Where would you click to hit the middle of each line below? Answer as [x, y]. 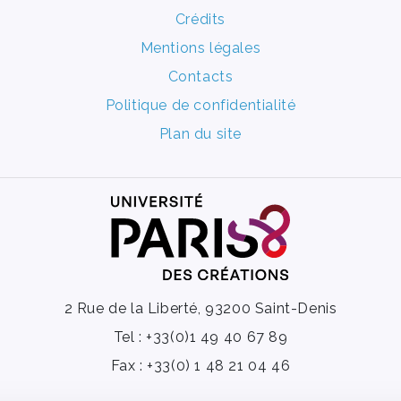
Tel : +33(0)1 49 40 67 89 [200, 337]
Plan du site [200, 134]
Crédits [200, 20]
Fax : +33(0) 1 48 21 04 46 [200, 366]
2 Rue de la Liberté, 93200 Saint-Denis [200, 309]
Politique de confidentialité [200, 106]
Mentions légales [200, 48]
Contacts [200, 77]
